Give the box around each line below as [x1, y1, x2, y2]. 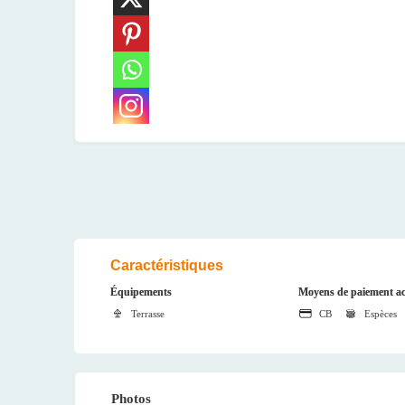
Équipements [110, 285, 172, 298]
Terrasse [131, 307, 165, 319]
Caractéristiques [110, 257, 223, 273]
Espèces [363, 307, 397, 319]
